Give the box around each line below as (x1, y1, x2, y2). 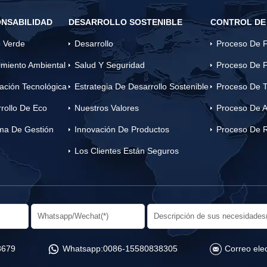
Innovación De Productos (74, 125, 170, 134)
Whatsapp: (63, 244, 104, 253)
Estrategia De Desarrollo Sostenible (74, 82, 209, 91)
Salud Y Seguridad (74, 60, 145, 70)
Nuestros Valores (74, 103, 139, 113)
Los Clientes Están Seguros (74, 146, 179, 156)
